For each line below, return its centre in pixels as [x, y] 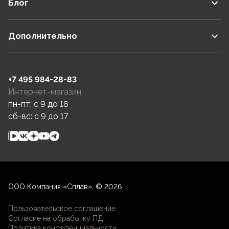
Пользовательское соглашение [62, 209]
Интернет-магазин [45, 92]
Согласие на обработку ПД [56, 218]
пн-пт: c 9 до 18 [38, 104]
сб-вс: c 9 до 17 [38, 116]
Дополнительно [43, 36]
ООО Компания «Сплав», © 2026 [65, 187]
